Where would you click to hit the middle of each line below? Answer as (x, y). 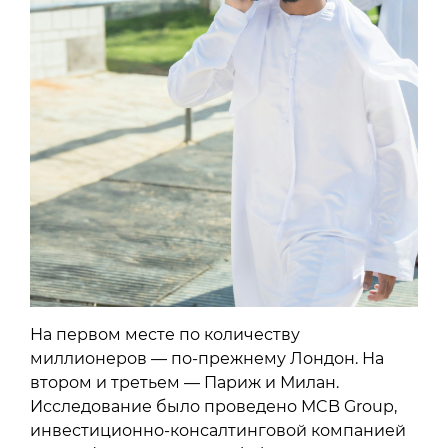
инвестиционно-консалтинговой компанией (218, 430)
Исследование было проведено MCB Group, (213, 406)
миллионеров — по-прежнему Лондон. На (207, 358)
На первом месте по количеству (165, 334)
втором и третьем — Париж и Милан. (184, 382)
